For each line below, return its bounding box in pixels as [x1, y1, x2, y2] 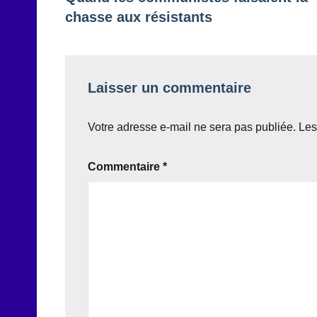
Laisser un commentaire [88, 79, 251, 96]
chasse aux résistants [65, 8, 212, 25]
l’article [64, 24, 135, 47]
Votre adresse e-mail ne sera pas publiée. [88, 120, 296, 133]
